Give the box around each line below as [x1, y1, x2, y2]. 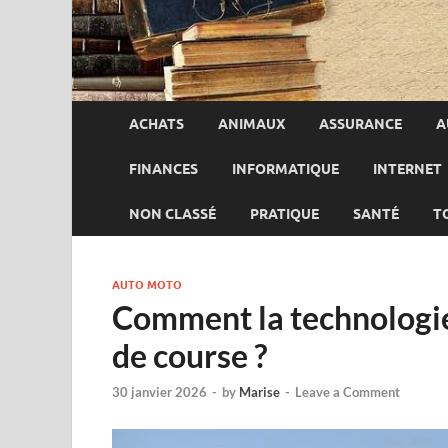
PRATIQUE [250, 205, 319, 222]
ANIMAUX [218, 115, 285, 132]
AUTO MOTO [112, 278, 182, 293]
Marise [239, 383, 280, 400]
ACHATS [129, 115, 184, 132]
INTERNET [373, 160, 442, 177]
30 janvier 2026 [112, 383, 207, 400]
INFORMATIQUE [232, 160, 339, 177]
